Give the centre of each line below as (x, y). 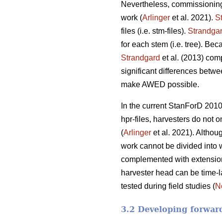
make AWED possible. (160, 85)
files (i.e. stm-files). (154, 31)
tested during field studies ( (168, 186)
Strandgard (140, 58)
